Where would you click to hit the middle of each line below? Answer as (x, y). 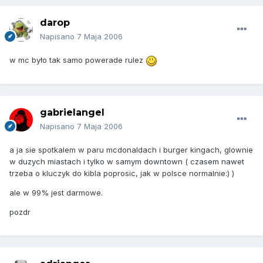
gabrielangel (72, 113)
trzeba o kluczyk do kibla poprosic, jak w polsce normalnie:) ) (122, 173)
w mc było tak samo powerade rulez (77, 60)
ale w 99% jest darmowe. (56, 193)
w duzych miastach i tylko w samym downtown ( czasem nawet (127, 162)
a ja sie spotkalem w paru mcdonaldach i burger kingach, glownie (131, 150)
